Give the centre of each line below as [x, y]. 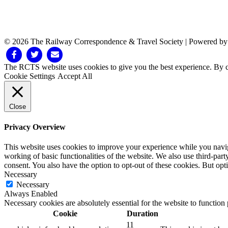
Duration [142, 214]
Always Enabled [31, 194]
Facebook [19, 53]
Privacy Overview [35, 127]
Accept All [75, 76]
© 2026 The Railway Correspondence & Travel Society [94, 41]
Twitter [35, 53]
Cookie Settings [30, 76]
